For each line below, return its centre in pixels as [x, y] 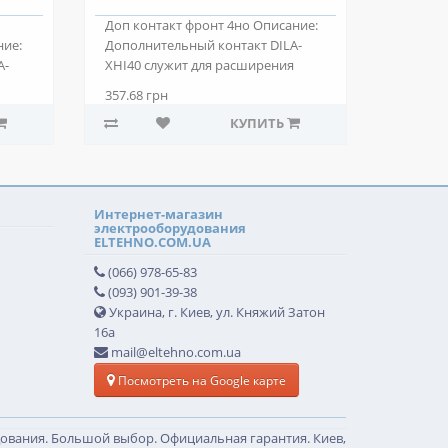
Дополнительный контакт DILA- [203, 45]
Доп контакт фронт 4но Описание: [211, 25]
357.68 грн [136, 95]
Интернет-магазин [158, 214]
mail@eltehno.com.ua [174, 352]
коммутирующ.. [154, 85]
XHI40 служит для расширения [199, 65]
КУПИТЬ [256, 123]
